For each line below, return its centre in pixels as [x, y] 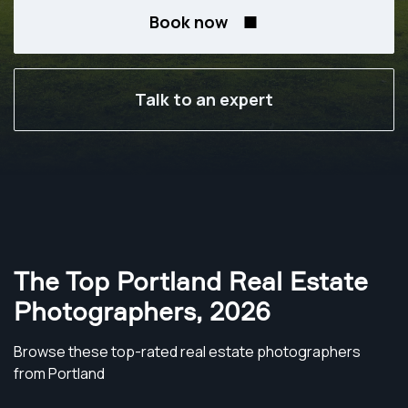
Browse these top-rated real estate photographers [187, 352]
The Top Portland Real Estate [191, 281]
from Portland [59, 373]
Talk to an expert [204, 99]
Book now [188, 22]
